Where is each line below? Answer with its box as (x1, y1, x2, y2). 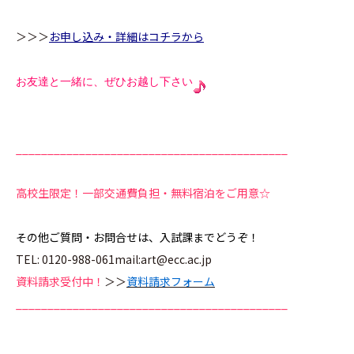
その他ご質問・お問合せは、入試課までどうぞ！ (16, 229, 259, 245)
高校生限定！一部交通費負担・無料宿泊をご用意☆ (16, 185, 270, 201)
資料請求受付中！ (16, 273, 104, 289)
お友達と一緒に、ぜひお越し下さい (16, 76, 193, 88)
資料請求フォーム (126, 273, 215, 289)
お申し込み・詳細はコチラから (49, 28, 204, 44)
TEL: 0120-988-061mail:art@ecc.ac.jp (16, 251, 212, 267)
